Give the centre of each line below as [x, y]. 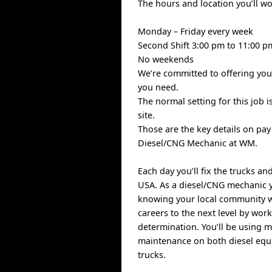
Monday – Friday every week [196, 31]
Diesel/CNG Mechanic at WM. [198, 143]
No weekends [166, 59]
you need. [158, 87]
